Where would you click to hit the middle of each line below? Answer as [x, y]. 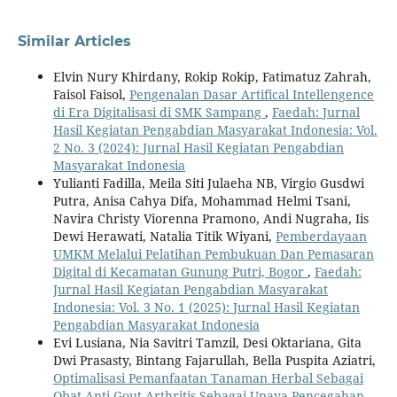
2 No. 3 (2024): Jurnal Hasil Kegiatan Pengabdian [198, 147]
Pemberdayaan [321, 236]
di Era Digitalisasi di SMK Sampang [159, 112]
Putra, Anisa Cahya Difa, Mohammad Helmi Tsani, [202, 200]
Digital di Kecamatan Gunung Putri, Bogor [180, 271]
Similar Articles [74, 41]
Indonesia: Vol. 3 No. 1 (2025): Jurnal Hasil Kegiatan [206, 307]
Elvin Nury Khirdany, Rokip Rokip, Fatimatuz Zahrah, [212, 76]
